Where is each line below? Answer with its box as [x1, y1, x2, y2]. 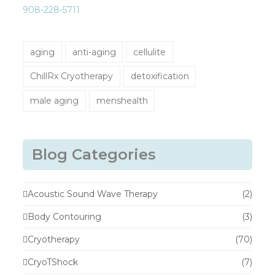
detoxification [130, 71, 189, 82]
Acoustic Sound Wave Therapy [28, 188, 158, 199]
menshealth [96, 95, 148, 107]
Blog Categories [32, 145, 157, 163]
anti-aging [72, 46, 116, 58]
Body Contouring [28, 211, 102, 222]
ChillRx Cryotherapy [30, 71, 114, 82]
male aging [30, 95, 79, 107]
